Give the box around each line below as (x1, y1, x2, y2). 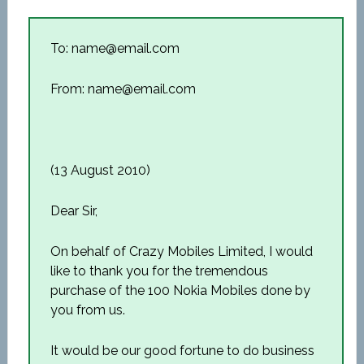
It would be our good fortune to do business (50, 343, 314, 358)
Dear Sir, (50, 203, 97, 219)
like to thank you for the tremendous (50, 263, 268, 279)
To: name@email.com (50, 41, 180, 56)
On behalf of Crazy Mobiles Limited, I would (50, 244, 313, 259)
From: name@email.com (50, 81, 196, 97)
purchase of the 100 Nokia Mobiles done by (50, 283, 310, 298)
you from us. (50, 302, 125, 318)
